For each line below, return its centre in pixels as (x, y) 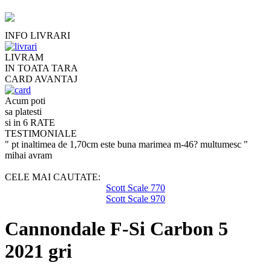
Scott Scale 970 (135, 199)
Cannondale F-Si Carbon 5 (116, 228)
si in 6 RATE (30, 123)
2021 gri (38, 251)
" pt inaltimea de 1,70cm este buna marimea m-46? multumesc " (126, 145)
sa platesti (23, 112)
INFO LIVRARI (38, 36)
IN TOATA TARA (41, 68)
